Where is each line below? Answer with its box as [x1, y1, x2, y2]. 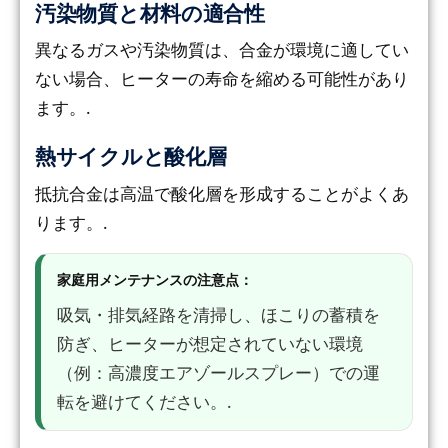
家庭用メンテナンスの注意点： [57, 270, 253, 290]
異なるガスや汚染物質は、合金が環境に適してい [35, 38, 409, 62]
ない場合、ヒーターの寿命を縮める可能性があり [35, 67, 409, 91]
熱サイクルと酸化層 [35, 145, 227, 169]
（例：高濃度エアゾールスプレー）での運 [57, 361, 380, 385]
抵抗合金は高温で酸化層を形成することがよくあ [35, 182, 409, 206]
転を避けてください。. [57, 390, 232, 414]
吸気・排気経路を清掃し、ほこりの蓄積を [57, 303, 380, 327]
